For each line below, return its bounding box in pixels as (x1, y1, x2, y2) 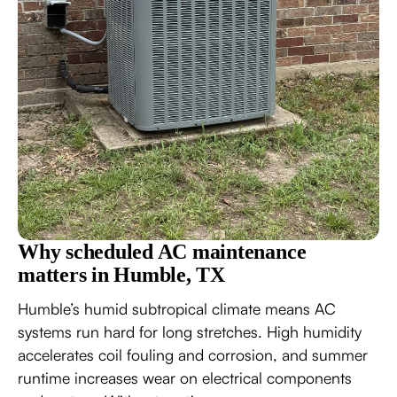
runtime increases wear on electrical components (18, 367, 352, 387)
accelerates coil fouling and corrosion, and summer (18, 344, 368, 364)
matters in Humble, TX (18, 262, 225, 286)
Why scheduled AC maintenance (18, 239, 307, 263)
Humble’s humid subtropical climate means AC (18, 298, 336, 318)
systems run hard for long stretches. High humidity (18, 321, 362, 341)
